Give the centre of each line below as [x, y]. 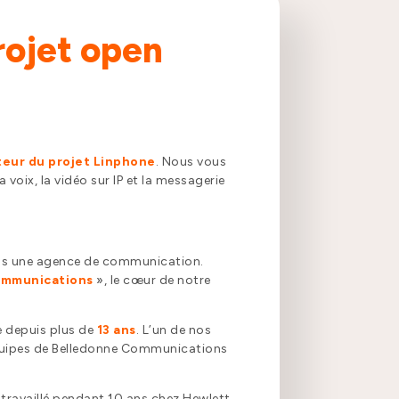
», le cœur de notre [152, 281]
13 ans [116, 330]
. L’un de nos [174, 330]
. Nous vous [191, 162]
